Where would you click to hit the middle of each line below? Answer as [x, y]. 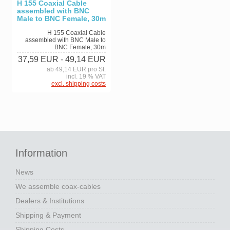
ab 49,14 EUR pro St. [76, 69]
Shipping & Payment [48, 215]
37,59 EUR [38, 59]
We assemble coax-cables [58, 186]
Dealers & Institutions [50, 200]
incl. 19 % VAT [86, 76]
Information [41, 153]
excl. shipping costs [79, 83]
